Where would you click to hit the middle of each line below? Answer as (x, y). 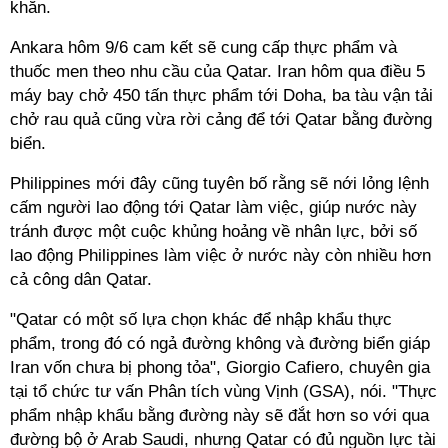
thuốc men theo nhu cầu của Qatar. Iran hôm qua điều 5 (217, 71)
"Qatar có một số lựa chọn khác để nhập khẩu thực (201, 319)
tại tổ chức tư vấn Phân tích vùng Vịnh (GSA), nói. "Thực (223, 391)
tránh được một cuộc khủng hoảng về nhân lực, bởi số (213, 231)
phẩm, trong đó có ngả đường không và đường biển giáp (220, 343)
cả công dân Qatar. (81, 279)
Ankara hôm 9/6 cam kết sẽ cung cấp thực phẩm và (203, 47)
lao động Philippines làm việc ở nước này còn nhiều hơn (220, 255)
